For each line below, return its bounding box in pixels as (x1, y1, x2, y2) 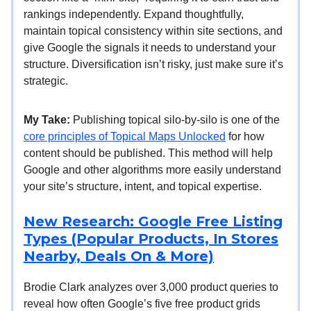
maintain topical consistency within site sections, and (24, 24, 283, 37)
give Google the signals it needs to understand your (24, 41, 276, 53)
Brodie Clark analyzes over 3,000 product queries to (24, 280, 278, 293)
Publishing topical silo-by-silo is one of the (70, 113, 280, 126)
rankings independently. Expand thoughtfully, (24, 8, 244, 20)
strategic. (24, 74, 68, 87)
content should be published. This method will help (24, 146, 273, 159)
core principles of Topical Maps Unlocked (24, 130, 226, 142)
